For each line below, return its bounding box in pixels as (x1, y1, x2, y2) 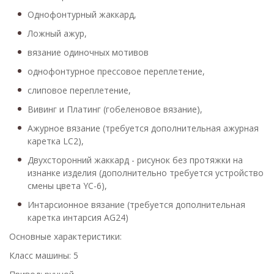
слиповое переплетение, (28, 84, 131, 96)
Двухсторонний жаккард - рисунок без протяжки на (28, 154, 243, 166)
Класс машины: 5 (9, 250, 78, 261)
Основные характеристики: (9, 231, 122, 242)
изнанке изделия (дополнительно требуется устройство (28, 167, 264, 179)
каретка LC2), (28, 135, 84, 147)
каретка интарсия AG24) (28, 212, 128, 223)
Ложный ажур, (28, 28, 87, 39)
